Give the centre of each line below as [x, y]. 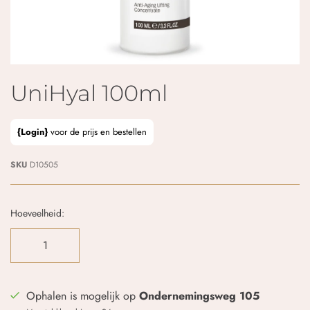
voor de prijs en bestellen [97, 131]
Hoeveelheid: [37, 213]
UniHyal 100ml [89, 93]
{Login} [33, 131]
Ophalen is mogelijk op [83, 295]
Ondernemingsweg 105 [199, 295]
